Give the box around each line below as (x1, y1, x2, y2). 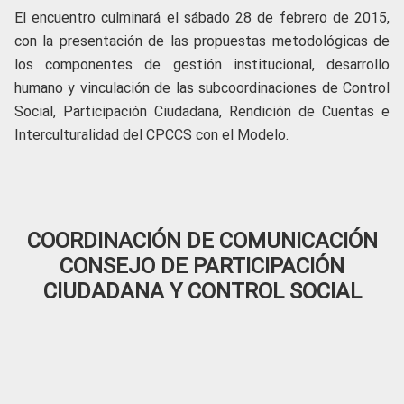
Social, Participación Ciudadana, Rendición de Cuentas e (14, 103, 390, 120)
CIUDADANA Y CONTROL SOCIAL (42, 279, 362, 304)
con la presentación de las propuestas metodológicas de (14, 32, 390, 50)
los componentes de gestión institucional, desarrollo (14, 56, 390, 73)
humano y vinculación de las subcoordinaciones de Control (14, 79, 390, 96)
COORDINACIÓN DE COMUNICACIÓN (26, 228, 378, 253)
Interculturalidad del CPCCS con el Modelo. (14, 126, 289, 143)
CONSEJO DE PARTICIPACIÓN (60, 253, 344, 279)
